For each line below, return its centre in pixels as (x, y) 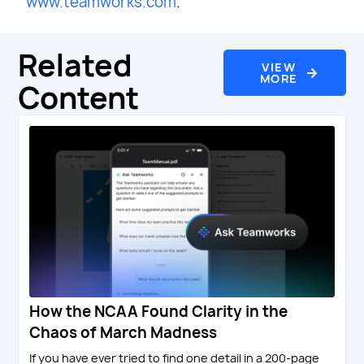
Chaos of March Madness (123, 333)
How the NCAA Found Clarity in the (159, 312)
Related (76, 66)
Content (79, 98)
